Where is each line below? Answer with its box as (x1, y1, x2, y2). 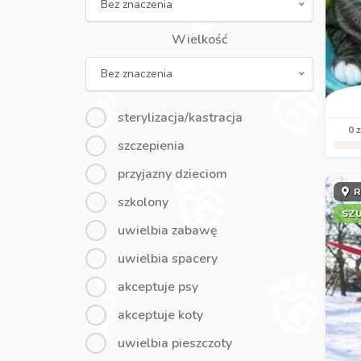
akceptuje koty (117, 306, 203, 324)
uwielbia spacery (117, 250, 218, 268)
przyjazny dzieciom (117, 165, 227, 183)
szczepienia (117, 137, 185, 155)
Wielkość (171, 31, 227, 48)
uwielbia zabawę (117, 222, 218, 239)
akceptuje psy (117, 278, 198, 296)
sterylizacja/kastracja (117, 109, 243, 127)
